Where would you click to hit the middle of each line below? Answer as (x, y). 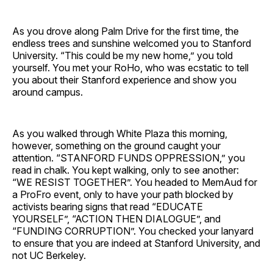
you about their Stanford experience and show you (124, 80)
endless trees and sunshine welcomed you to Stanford (132, 43)
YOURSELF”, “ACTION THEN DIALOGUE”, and (116, 218)
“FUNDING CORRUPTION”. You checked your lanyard (133, 231)
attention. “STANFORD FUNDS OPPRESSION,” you (129, 158)
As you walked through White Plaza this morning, (120, 133)
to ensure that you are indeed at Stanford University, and (136, 243)
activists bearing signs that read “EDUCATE (108, 206)
